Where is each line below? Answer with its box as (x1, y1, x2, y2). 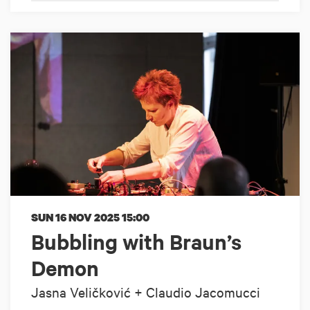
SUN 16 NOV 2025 (31, 209, 122, 225)
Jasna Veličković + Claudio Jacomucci (31, 282, 260, 300)
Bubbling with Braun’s (31, 227, 241, 255)
